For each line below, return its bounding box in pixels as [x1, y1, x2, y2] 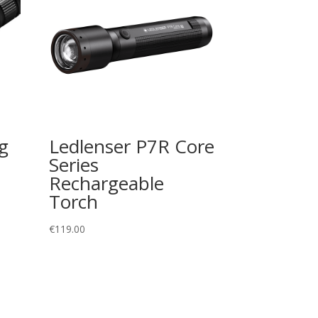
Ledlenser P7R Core [48, 133, 214, 160]
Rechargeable [48, 170, 164, 197]
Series [48, 152, 99, 178]
